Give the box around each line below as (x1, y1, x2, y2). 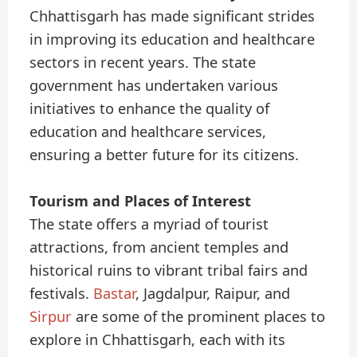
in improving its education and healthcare (29, 29, 316, 49)
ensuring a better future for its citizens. (29, 145, 300, 165)
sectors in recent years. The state (29, 53, 257, 73)
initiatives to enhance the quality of (29, 99, 270, 119)
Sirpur (29, 307, 73, 327)
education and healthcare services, (29, 122, 267, 142)
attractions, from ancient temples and (29, 237, 289, 257)
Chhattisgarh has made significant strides (29, 6, 316, 26)
